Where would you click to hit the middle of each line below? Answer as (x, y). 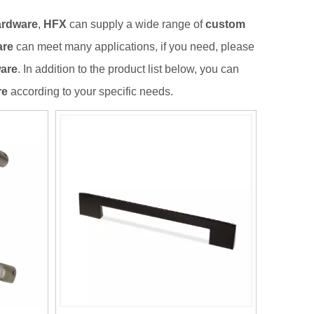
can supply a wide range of (136, 24)
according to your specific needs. (90, 91)
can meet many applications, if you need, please (134, 47)
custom (225, 24)
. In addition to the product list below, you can (128, 69)
